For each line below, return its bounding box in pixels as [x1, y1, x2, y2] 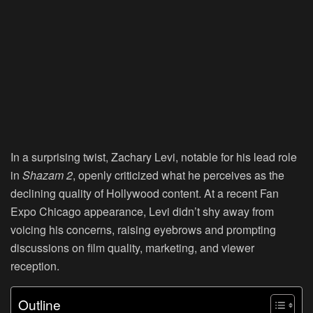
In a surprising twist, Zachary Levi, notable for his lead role [10, 148, 297, 165]
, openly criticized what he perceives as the [73, 166, 284, 183]
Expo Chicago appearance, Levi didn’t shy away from [10, 203, 274, 219]
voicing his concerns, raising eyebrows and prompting [10, 221, 276, 238]
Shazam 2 [22, 166, 73, 183]
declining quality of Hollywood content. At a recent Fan [10, 184, 279, 201]
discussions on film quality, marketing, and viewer [10, 239, 254, 256]
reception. [10, 257, 59, 274]
